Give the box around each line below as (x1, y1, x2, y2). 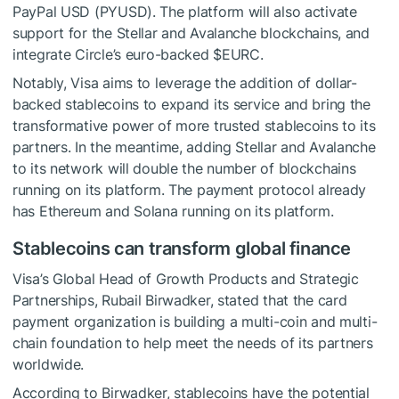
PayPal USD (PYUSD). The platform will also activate (12, 3, 357, 21)
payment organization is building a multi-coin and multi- (12, 313, 378, 331)
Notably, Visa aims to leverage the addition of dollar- (12, 74, 357, 93)
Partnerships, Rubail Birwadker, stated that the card (12, 291, 347, 310)
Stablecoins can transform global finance (12, 238, 351, 260)
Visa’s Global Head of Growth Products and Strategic (12, 270, 359, 289)
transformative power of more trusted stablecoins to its (12, 117, 376, 135)
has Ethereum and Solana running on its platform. (12, 202, 334, 221)
